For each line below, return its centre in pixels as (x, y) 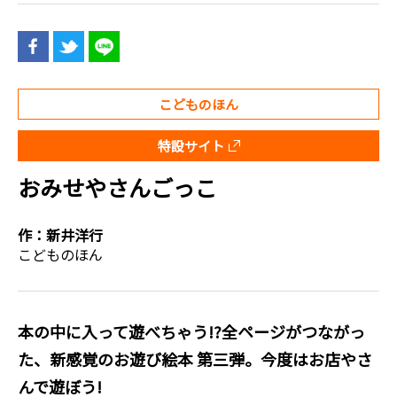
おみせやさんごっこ (117, 187)
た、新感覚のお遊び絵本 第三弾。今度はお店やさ (195, 358)
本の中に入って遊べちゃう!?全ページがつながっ (191, 331)
